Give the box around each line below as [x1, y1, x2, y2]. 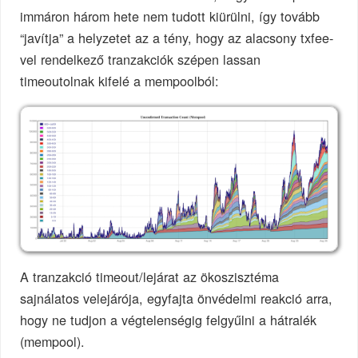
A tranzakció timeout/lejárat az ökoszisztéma [20, 267, 280, 287]
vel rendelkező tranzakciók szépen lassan [20, 49, 261, 69]
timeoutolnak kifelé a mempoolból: [20, 70, 220, 90]
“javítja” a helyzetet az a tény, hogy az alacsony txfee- [20, 27, 334, 47]
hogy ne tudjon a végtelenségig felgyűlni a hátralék [20, 310, 317, 330]
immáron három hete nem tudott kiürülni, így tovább [20, 6, 320, 26]
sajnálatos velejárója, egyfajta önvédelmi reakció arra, [20, 288, 333, 308]
